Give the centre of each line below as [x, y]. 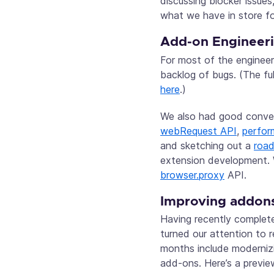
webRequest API [198, 131]
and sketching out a [207, 145]
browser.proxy [192, 175]
